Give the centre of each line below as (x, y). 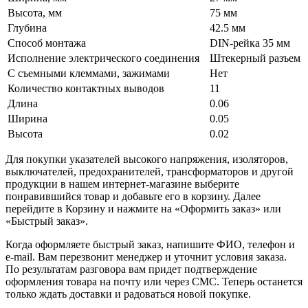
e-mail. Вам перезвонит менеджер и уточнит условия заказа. (146, 256)
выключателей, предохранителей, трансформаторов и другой (150, 171)
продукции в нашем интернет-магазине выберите (122, 184)
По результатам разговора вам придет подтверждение (131, 269)
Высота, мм (35, 12)
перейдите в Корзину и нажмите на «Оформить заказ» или (143, 208)
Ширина (27, 118)
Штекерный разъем (255, 58)
